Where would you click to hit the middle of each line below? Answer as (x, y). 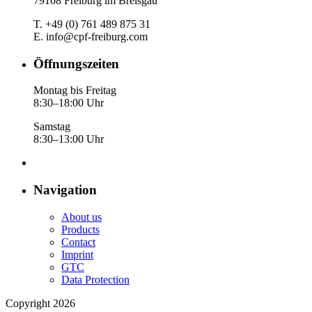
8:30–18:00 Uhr (69, 103)
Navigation (65, 189)
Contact (78, 242)
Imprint (77, 254)
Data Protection (95, 279)
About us (81, 217)
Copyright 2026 (40, 303)
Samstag (52, 127)
